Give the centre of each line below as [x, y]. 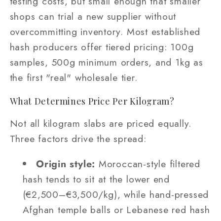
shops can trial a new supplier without [93, 17]
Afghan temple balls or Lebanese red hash [116, 209]
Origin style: [66, 164]
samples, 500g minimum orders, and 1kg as [106, 62]
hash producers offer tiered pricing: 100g [102, 47]
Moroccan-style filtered [148, 164]
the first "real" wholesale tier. [74, 78]
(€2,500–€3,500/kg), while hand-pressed [116, 194]
